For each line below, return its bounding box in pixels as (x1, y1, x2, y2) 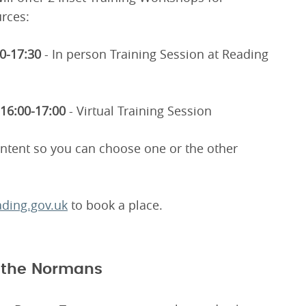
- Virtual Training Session (66, 102, 215, 120)
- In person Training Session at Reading (44, 46, 268, 63)
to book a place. (68, 197, 163, 214)
